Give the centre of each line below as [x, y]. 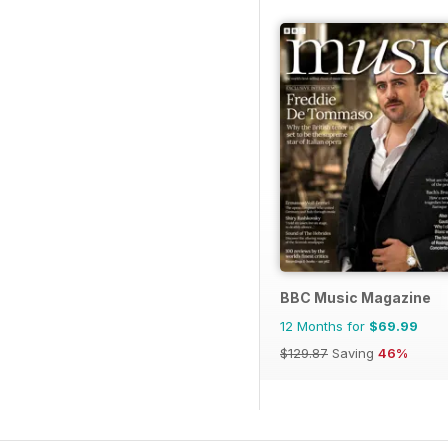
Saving [353, 353]
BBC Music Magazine [355, 298]
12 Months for [324, 326]
